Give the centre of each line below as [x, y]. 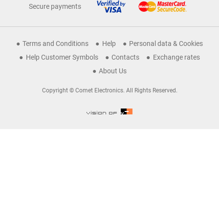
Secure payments [55, 7]
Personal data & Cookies [166, 44]
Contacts [126, 57]
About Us [113, 71]
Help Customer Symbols [62, 57]
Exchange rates [176, 57]
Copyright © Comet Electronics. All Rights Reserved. [109, 90]
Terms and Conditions [56, 44]
